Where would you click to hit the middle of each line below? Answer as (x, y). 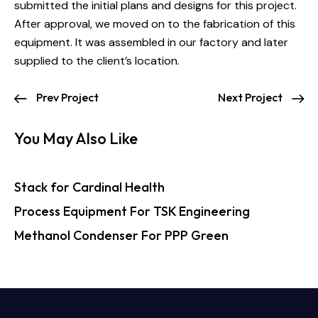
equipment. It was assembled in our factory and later (151, 42)
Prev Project (67, 98)
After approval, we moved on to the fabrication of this (155, 23)
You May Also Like (76, 139)
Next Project (250, 98)
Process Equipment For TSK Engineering (132, 212)
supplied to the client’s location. (97, 60)
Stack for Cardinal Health (89, 187)
